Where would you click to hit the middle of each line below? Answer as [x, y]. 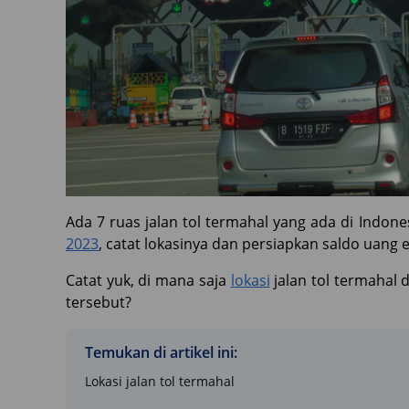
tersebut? [99, 302]
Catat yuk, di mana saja [148, 280]
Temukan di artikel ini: [161, 352]
